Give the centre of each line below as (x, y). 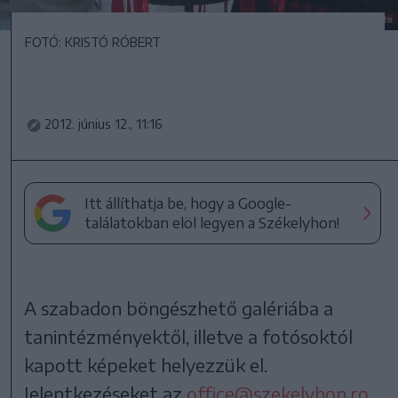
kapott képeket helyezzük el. (146, 365)
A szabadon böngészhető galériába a (179, 308)
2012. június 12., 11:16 (103, 124)
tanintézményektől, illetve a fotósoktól (189, 337)
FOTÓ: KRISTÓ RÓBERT (93, 43)
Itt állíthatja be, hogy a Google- (188, 204)
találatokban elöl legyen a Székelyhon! (212, 223)
